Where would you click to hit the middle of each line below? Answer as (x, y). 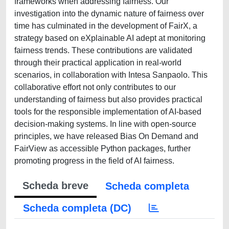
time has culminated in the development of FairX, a (106, 26)
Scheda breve (55, 186)
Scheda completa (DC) (77, 208)
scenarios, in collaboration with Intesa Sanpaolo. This (111, 75)
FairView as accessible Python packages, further (102, 148)
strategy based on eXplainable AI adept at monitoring (110, 38)
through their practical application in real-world (98, 63)
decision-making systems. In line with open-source (105, 124)
